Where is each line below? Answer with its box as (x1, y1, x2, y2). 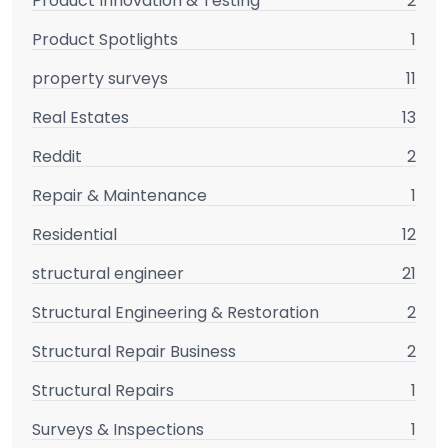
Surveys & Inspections (32, 417, 204, 441)
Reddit (32, 144, 82, 168)
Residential (32, 222, 117, 246)
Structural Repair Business (32, 339, 236, 363)
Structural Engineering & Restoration (32, 300, 319, 324)
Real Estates (32, 105, 129, 129)
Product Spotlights (32, 27, 178, 51)
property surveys (32, 66, 168, 90)
